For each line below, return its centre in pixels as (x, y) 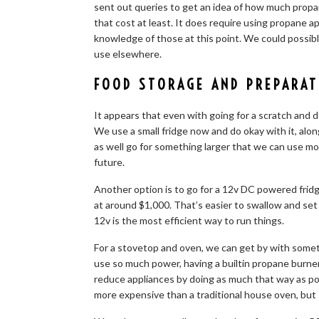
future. (109, 162)
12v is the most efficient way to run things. (189, 220)
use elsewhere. (128, 54)
